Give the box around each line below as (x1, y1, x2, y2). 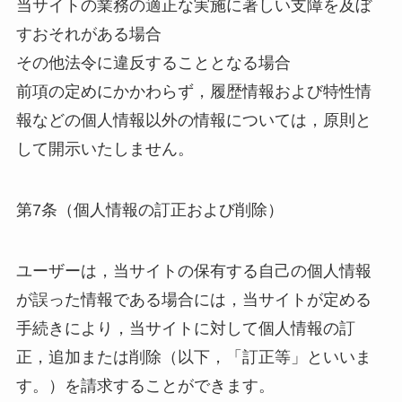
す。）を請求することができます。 (15, 376, 275, 395)
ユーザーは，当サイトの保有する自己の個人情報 (15, 261, 371, 280)
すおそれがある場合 (15, 24, 162, 43)
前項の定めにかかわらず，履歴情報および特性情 (15, 82, 371, 100)
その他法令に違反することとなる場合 (15, 53, 291, 72)
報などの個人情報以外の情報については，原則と (15, 110, 371, 129)
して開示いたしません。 (15, 139, 194, 158)
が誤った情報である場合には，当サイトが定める (15, 290, 371, 309)
